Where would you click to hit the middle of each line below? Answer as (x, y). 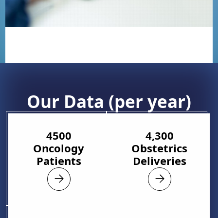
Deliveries (159, 161)
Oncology (59, 148)
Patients (59, 161)
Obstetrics (159, 148)
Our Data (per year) (109, 101)
